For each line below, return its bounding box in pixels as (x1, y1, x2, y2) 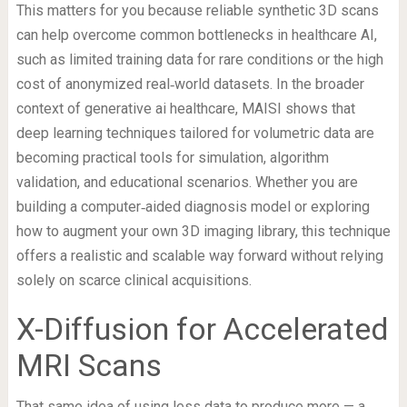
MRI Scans (15, 346, 162, 383)
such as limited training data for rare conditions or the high (15, 50, 383, 68)
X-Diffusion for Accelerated (15, 310, 389, 347)
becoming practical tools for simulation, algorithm (15, 148, 329, 166)
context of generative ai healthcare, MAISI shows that (15, 99, 355, 117)
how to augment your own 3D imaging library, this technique (15, 222, 391, 240)
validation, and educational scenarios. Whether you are (15, 173, 358, 191)
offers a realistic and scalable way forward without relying (15, 246, 383, 264)
